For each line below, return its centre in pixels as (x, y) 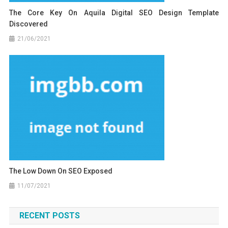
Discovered (29, 24)
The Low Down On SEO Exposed (61, 171)
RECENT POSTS (49, 215)
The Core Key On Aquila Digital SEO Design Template (114, 12)
